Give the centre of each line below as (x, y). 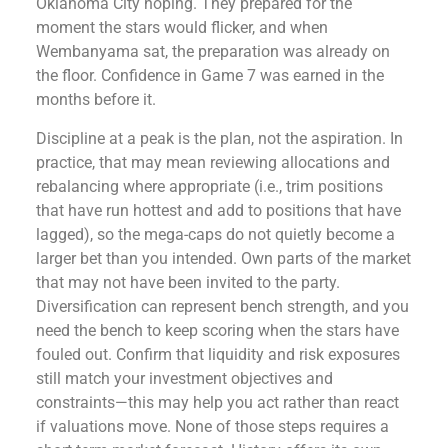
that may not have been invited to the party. (188, 282)
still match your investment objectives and (184, 378)
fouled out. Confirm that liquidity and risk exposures (218, 354)
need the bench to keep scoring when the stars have (217, 330)
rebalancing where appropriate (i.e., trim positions (209, 186)
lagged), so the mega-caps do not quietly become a (215, 234)
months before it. (96, 100)
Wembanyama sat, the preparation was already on (213, 52)
